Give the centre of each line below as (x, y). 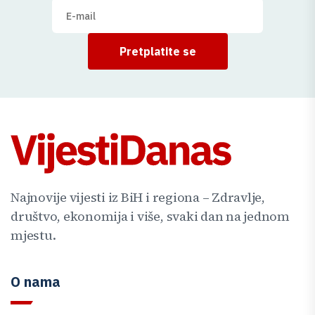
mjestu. (33, 236)
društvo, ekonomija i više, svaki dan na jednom (150, 217)
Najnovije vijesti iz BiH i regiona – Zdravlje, (138, 198)
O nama (36, 282)
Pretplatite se (157, 51)
